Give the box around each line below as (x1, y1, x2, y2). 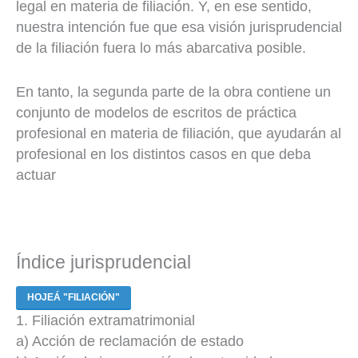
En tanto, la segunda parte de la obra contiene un (16, 84, 331, 101)
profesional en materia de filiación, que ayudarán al (16, 125, 341, 142)
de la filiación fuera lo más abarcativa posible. (16, 40, 306, 57)
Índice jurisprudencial (16, 252, 191, 272)
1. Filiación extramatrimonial (16, 312, 195, 329)
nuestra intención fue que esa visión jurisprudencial (16, 19, 342, 36)
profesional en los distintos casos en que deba (16, 146, 311, 163)
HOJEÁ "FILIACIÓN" (27, 292, 120, 304)
